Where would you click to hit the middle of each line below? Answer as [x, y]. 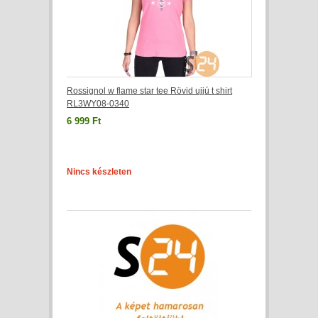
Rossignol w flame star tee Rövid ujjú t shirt [149, 91]
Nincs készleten [99, 172]
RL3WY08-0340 [98, 104]
